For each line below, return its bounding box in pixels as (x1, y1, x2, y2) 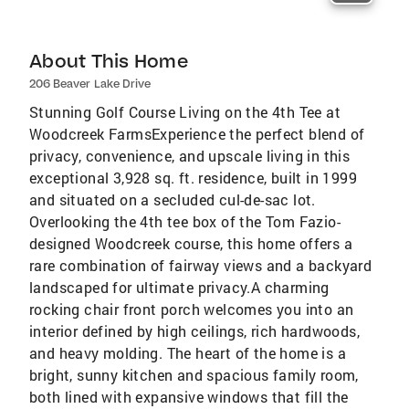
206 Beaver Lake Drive (29, 76, 152, 90)
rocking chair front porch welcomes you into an (29, 299, 354, 319)
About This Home (29, 48, 188, 72)
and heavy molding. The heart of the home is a (29, 342, 346, 362)
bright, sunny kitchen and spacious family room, (29, 364, 359, 384)
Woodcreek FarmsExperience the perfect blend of (29, 123, 365, 143)
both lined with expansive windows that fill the (29, 386, 349, 406)
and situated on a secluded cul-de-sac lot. (29, 189, 316, 209)
